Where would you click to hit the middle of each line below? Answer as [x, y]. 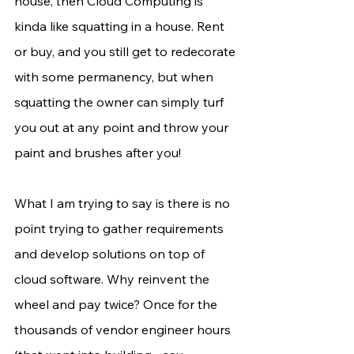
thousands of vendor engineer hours [124, 330]
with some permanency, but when [115, 77]
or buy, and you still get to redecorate [126, 52]
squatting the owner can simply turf [121, 102]
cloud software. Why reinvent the [113, 279]
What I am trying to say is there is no [124, 203]
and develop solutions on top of [111, 254]
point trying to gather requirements [121, 229]
